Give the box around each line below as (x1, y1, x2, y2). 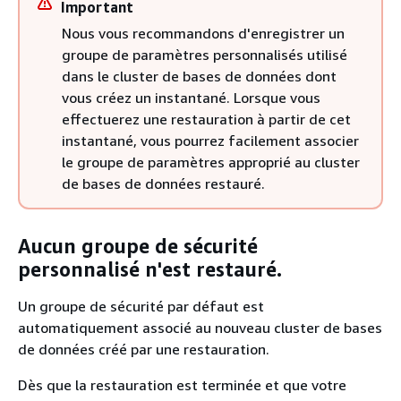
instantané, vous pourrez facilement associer (62, 132, 359, 149)
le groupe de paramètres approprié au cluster (62, 153, 360, 171)
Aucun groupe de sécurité (18, 234, 258, 258)
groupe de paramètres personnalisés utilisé (62, 46, 347, 64)
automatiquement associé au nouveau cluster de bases (18, 319, 382, 337)
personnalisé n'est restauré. (18, 257, 282, 281)
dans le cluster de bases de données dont (62, 67, 337, 85)
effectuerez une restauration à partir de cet (62, 110, 351, 128)
